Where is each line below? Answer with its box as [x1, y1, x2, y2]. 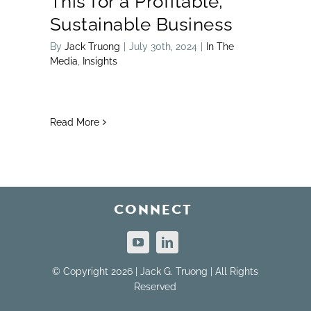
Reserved [134, 281, 177, 293]
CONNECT [113, 201, 192, 219]
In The [205, 40, 234, 52]
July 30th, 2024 [128, 40, 197, 52]
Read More [49, 116, 99, 128]
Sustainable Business [49, 13, 233, 35]
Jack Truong [64, 40, 120, 52]
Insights [82, 55, 117, 67]
